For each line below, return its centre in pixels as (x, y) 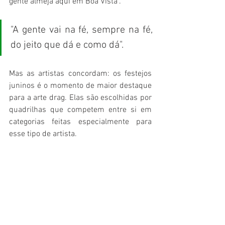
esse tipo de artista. (43, 134)
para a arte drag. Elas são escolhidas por (80, 98)
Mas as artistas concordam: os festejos (80, 74)
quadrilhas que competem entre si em (80, 110)
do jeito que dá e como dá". (67, 45)
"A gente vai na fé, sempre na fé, (82, 30)
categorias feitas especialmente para (80, 122)
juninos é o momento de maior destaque (80, 86)
